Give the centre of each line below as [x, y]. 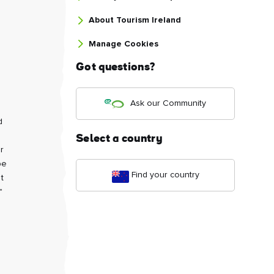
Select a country [119, 139]
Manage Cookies [124, 44]
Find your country [165, 175]
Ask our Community [168, 103]
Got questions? [116, 68]
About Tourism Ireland [135, 20]
